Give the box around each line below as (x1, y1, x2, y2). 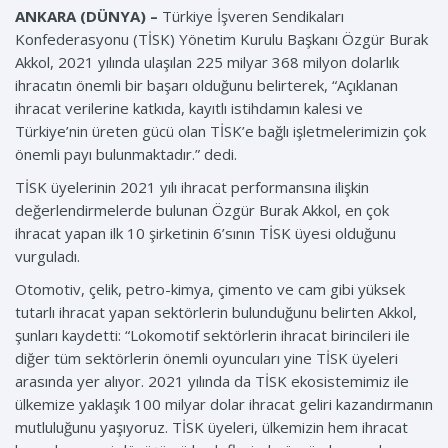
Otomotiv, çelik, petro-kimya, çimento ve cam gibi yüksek (15, 279, 405, 300)
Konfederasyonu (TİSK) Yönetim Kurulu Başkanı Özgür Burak (15, 29, 428, 50)
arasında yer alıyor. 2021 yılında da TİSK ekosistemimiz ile (15, 371, 409, 392)
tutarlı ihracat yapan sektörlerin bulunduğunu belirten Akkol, (15, 302, 417, 323)
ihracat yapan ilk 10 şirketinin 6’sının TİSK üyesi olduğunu (15, 223, 396, 244)
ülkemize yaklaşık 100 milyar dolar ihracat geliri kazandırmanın (15, 394, 433, 415)
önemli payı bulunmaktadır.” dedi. (15, 144, 237, 165)
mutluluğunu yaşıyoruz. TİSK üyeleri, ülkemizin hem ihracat (15, 417, 408, 438)
